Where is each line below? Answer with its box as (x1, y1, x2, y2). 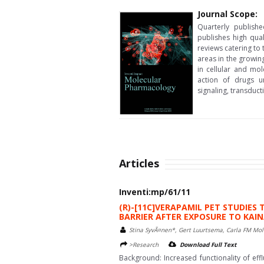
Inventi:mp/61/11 (119, 186, 190, 197)
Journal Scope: (197, 8, 258, 19)
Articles (119, 156, 159, 170)
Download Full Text (180, 240, 236, 249)
